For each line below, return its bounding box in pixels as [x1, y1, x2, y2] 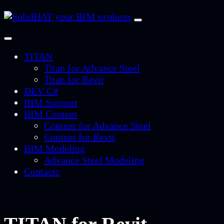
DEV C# [24, 85, 58, 96]
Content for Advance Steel [44, 120, 151, 131]
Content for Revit [44, 131, 115, 142]
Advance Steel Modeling [44, 154, 144, 165]
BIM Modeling [24, 143, 85, 154]
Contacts [24, 166, 59, 177]
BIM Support [24, 97, 77, 108]
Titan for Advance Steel [44, 62, 140, 73]
